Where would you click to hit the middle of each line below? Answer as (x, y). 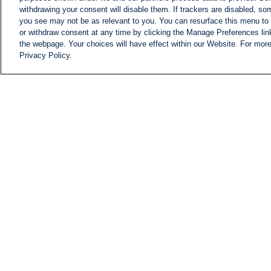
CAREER (195, 186)
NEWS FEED (244, 66)
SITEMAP (197, 208)
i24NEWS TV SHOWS (220, 165)
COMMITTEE (204, 143)
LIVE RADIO (202, 175)
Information (208, 120)
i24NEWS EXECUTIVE (221, 132)
